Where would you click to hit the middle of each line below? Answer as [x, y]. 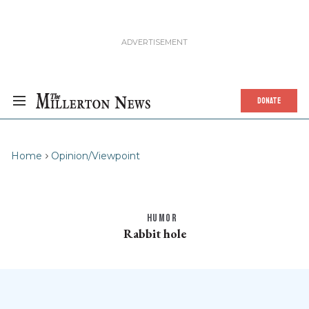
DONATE [269, 101]
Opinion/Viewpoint [96, 156]
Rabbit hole [154, 233]
